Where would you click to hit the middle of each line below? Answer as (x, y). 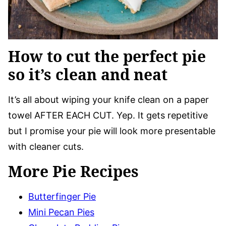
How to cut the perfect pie (107, 56)
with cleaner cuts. (46, 147)
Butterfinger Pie (62, 197)
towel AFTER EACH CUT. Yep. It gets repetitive (108, 116)
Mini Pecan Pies (61, 212)
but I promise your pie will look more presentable (112, 131)
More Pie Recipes (73, 172)
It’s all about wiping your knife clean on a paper (108, 100)
